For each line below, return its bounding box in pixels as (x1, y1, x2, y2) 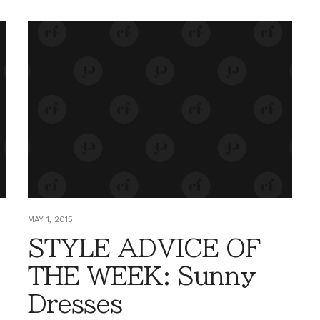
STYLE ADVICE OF (28, 235, 261, 260)
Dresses (28, 291, 122, 316)
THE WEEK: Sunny (28, 263, 256, 288)
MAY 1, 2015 (28, 214, 73, 224)
